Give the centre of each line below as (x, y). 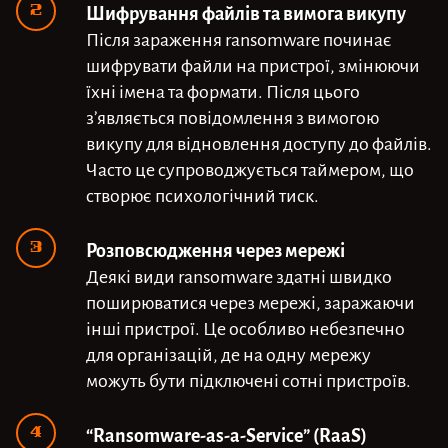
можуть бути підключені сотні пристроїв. (248, 379)
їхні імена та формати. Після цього (223, 90)
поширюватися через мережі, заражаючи (250, 301)
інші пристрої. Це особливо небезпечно (245, 327)
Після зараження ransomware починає (239, 38)
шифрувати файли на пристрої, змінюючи (253, 64)
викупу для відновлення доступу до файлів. (259, 142)
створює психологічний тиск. (202, 194)
